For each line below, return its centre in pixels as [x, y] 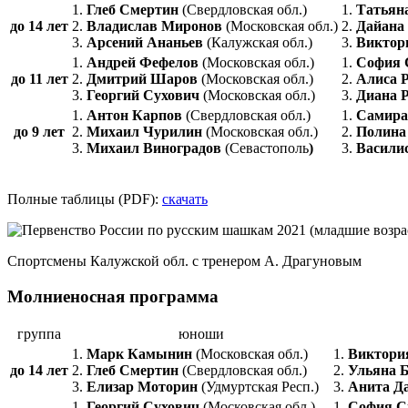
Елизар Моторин [144, 387]
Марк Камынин [139, 354]
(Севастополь [267, 148]
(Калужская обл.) [260, 42]
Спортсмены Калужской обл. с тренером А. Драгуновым [184, 260]
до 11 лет [39, 78]
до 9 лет [39, 131]
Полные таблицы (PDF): [85, 199]
